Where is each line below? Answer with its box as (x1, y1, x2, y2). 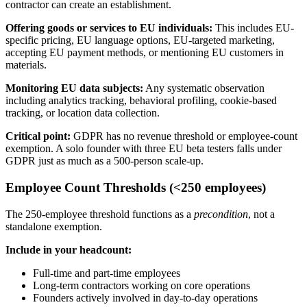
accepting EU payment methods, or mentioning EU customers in (5, 47, 284, 59)
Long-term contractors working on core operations (33, 279, 250, 291)
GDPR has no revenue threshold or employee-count (71, 130, 297, 143)
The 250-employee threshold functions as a (5, 208, 194, 220)
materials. (5, 59, 47, 71)
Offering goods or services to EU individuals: (5, 22, 212, 34)
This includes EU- (212, 22, 294, 34)
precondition (194, 208, 248, 220)
